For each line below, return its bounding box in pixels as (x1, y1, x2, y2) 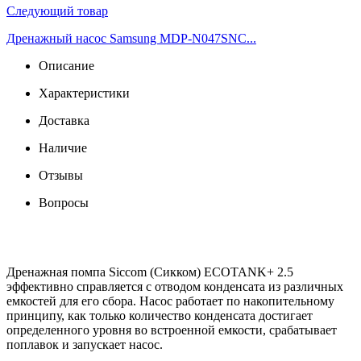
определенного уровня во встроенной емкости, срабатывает (6, 322, 337, 337)
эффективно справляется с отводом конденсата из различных (6, 279, 343, 293)
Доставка (39, 113, 89, 127)
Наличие (39, 140, 87, 155)
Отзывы (39, 168, 83, 182)
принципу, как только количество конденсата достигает (6, 308, 313, 322)
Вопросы (39, 195, 89, 210)
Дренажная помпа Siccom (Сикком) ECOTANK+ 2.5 (6, 264, 293, 279)
